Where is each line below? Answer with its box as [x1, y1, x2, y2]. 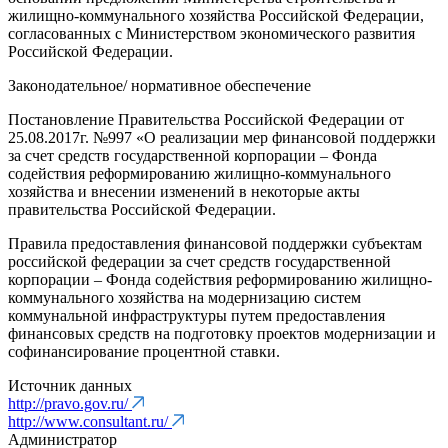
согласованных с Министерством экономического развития [8, 25, 415, 42]
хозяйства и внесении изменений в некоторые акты [8, 183, 360, 200]
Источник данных [8, 377, 132, 394]
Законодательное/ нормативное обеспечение [8, 77, 311, 94]
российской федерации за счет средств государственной [8, 253, 391, 270]
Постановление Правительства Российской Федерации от [8, 111, 404, 128]
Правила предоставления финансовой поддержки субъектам [8, 235, 422, 252]
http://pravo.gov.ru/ [8, 395, 132, 412]
